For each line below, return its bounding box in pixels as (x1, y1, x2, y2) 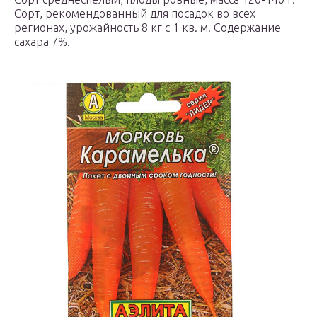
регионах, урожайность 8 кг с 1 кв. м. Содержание (14, 21, 281, 35)
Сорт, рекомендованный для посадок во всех (14, 7, 255, 21)
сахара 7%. (14, 35, 70, 49)
